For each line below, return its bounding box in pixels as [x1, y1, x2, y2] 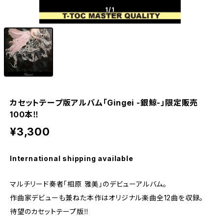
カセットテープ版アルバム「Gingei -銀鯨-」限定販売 [10, 98, 198, 108]
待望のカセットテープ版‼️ [10, 207, 89, 216]
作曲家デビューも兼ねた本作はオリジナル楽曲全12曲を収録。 [10, 193, 204, 202]
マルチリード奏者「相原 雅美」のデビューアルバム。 [10, 180, 167, 188]
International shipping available [10, 154, 134, 163]
